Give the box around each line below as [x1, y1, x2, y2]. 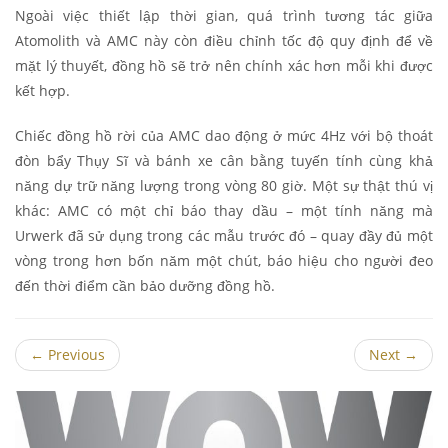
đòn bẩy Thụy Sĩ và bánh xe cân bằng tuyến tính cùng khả [15, 150, 433, 170]
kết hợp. [15, 80, 70, 100]
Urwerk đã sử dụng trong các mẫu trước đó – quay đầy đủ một [15, 225, 433, 245]
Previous [44, 344, 105, 364]
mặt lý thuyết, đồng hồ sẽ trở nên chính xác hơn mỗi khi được [15, 55, 433, 75]
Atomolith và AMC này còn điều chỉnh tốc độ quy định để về [15, 30, 433, 50]
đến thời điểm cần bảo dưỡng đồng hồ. [15, 275, 275, 295]
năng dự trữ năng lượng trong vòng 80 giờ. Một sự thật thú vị [15, 175, 433, 195]
